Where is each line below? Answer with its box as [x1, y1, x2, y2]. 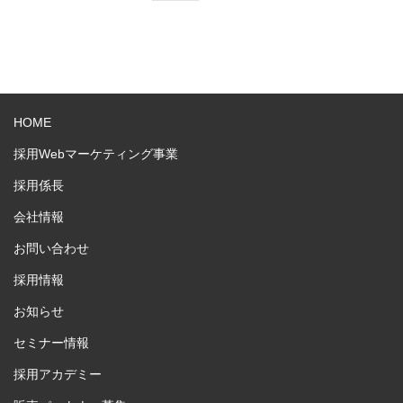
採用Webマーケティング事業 [13, 146, 178, 161]
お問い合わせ [13, 240, 89, 255]
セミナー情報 [13, 335, 89, 350]
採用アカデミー [13, 366, 102, 381]
